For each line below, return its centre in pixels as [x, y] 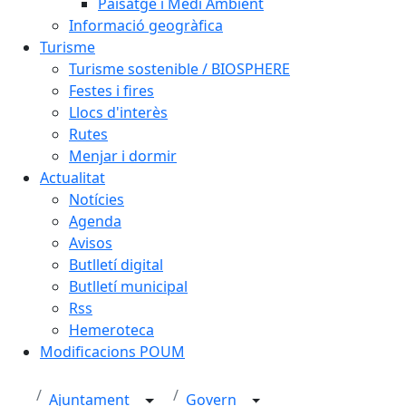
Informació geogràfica [146, 25]
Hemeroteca [111, 330]
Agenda [95, 221]
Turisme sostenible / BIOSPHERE [179, 69]
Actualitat [72, 178]
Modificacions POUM [112, 352]
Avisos [91, 243]
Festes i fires [111, 91]
